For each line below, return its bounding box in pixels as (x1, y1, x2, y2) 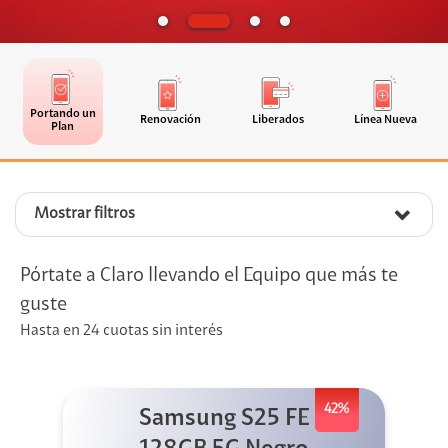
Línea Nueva (353, 114, 417, 127)
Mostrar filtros (34, 206, 135, 223)
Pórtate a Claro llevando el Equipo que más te (20, 266, 398, 287)
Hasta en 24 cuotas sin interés (20, 323, 223, 340)
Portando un (29, 107, 96, 120)
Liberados (251, 114, 304, 127)
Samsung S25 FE (138, 407, 310, 432)
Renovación (139, 114, 201, 127)
